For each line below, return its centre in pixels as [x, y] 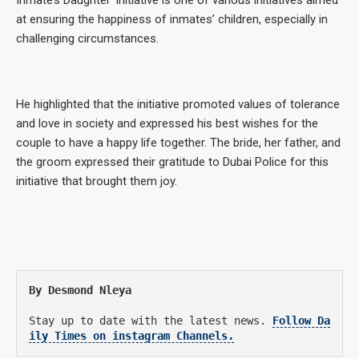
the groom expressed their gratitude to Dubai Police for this [172, 162]
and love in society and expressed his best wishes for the [167, 124]
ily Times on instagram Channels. [131, 336]
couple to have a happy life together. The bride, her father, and [178, 143]
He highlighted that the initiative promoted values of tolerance [178, 105]
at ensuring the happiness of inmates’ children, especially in [172, 20]
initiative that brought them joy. [97, 182]
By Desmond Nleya [80, 290]
